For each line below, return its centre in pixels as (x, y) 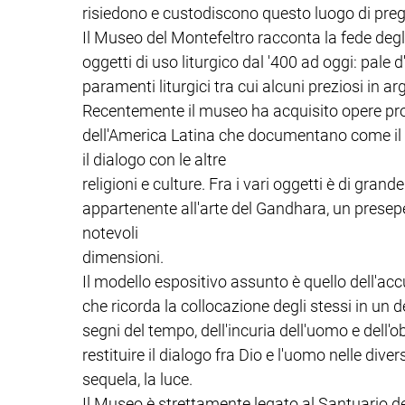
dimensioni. (123, 257)
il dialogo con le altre (154, 159)
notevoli (110, 232)
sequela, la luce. (137, 379)
